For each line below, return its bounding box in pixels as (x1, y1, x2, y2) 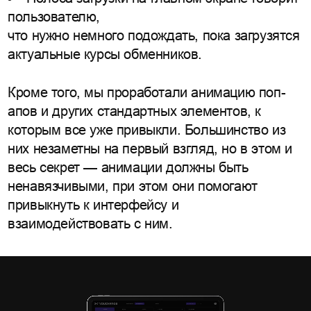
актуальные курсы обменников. (8, 47, 202, 62)
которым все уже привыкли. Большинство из (8, 121, 286, 137)
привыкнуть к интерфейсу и (8, 196, 179, 212)
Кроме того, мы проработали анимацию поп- (8, 84, 286, 100)
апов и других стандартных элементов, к (8, 103, 261, 119)
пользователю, (8, 9, 100, 25)
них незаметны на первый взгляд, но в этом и (8, 140, 292, 156)
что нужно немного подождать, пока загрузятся (8, 28, 300, 44)
